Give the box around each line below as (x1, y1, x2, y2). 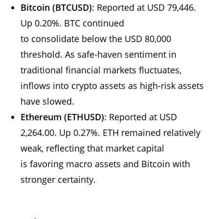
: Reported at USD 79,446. (92, 1, 197, 13)
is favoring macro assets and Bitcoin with (21, 157, 191, 170)
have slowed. (21, 95, 77, 107)
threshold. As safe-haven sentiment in (21, 48, 177, 60)
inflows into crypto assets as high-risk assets (21, 79, 204, 91)
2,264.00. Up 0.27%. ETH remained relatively (21, 126, 201, 138)
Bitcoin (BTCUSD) (21, 1, 92, 13)
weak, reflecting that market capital (21, 142, 165, 154)
